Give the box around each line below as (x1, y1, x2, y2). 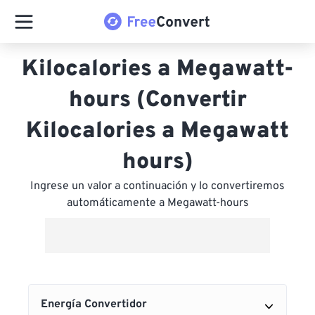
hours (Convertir (68, 86, 247, 115)
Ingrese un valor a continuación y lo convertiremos (30, 179, 285, 193)
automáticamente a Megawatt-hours (66, 196, 249, 210)
